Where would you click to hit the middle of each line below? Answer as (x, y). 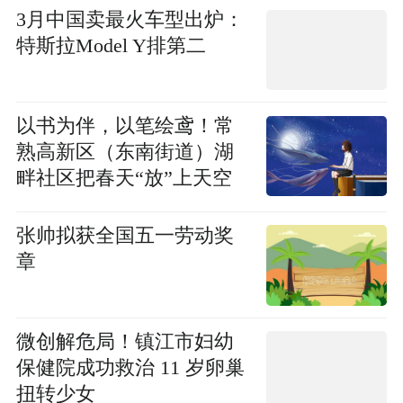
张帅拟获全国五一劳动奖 (125, 235)
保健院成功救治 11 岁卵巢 (130, 367)
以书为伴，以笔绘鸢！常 (125, 126)
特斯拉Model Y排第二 (111, 46)
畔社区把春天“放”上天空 (124, 179)
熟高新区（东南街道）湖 (125, 152)
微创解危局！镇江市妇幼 (125, 341)
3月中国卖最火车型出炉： (130, 20)
